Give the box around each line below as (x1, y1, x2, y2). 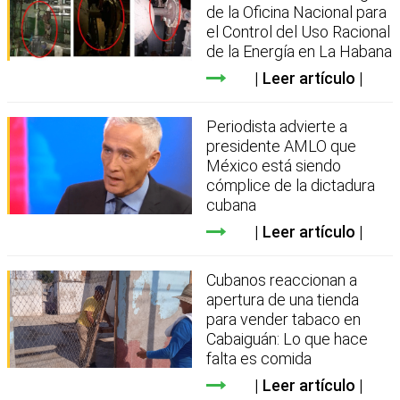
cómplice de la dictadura (206, 176, 376, 196)
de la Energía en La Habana (206, 42, 393, 62)
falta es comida (206, 349, 312, 369)
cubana (206, 196, 257, 215)
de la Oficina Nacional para (206, 3, 387, 22)
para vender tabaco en (206, 310, 362, 329)
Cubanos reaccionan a (206, 271, 358, 290)
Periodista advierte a (206, 117, 348, 137)
